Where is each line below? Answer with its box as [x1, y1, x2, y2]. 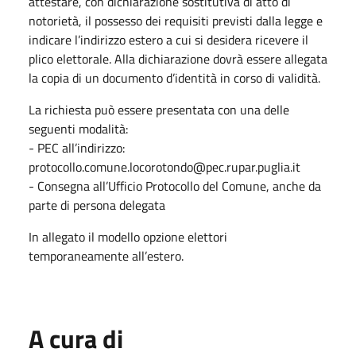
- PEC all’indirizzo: [29, 137, 125, 157]
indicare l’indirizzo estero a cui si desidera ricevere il [29, 29, 308, 49]
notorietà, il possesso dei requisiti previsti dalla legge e [29, 10, 323, 30]
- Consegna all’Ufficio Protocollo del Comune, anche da [29, 176, 321, 195]
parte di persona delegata [29, 195, 165, 215]
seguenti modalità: [29, 118, 128, 138]
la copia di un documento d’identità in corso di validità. [29, 68, 323, 87]
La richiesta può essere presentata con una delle [29, 99, 289, 119]
